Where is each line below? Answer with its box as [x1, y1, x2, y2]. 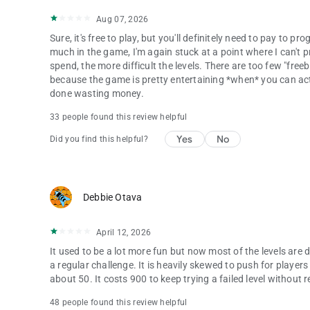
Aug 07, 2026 [96, 14, 149, 24]
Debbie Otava [83, 191, 143, 203]
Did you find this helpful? [50, 134, 148, 144]
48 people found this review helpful [50, 297, 188, 307]
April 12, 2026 [96, 227, 152, 237]
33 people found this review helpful [50, 111, 188, 122]
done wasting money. [50, 87, 144, 99]
